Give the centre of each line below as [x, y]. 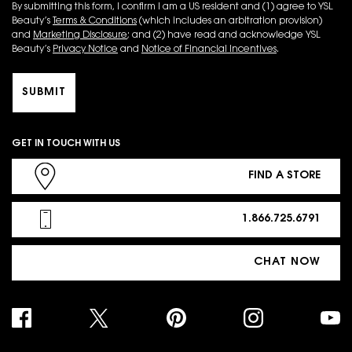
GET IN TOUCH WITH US [66, 144]
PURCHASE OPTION [62, 345]
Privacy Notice [85, 49]
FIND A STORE [284, 176]
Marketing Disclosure [80, 35]
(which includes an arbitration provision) [229, 21]
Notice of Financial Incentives [209, 49]
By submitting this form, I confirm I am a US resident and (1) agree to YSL [172, 7]
